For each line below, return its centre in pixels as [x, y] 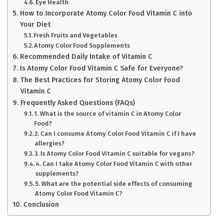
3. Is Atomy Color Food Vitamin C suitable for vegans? [115, 154]
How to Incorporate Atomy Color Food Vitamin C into [106, 13]
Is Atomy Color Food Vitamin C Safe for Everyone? [101, 68]
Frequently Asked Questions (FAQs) [77, 103]
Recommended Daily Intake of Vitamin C [86, 57]
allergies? [50, 144]
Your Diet [35, 25]
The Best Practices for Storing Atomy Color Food [100, 80]
